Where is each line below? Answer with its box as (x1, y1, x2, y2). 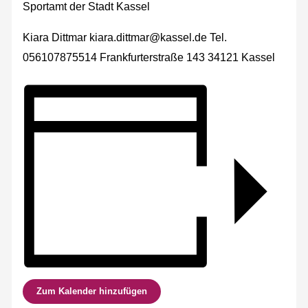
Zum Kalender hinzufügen (36, 285, 148, 296)
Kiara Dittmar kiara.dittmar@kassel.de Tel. (23, 31, 228, 44)
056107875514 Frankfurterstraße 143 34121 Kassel (23, 51, 276, 64)
